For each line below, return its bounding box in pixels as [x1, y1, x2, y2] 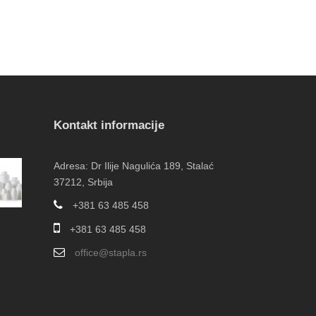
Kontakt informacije [54, 119, 164, 133]
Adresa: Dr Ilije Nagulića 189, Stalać [54, 160, 214, 172]
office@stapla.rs [75, 247, 147, 259]
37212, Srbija [54, 176, 113, 188]
